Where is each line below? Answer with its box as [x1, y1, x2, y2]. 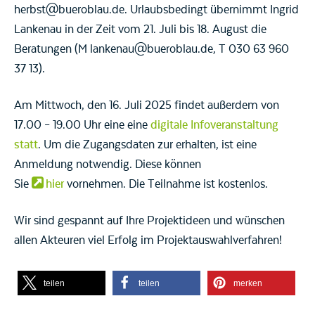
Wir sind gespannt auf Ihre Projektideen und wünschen [14, 213, 285, 228]
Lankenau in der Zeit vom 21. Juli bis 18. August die [14, 22, 266, 37]
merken [233, 278, 262, 288]
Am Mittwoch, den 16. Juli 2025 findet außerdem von [14, 98, 279, 112]
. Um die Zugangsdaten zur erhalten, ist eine [38, 137, 257, 152]
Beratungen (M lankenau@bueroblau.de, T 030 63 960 [14, 41, 289, 56]
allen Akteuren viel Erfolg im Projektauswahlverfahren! [14, 233, 282, 247]
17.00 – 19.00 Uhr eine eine [14, 117, 150, 132]
